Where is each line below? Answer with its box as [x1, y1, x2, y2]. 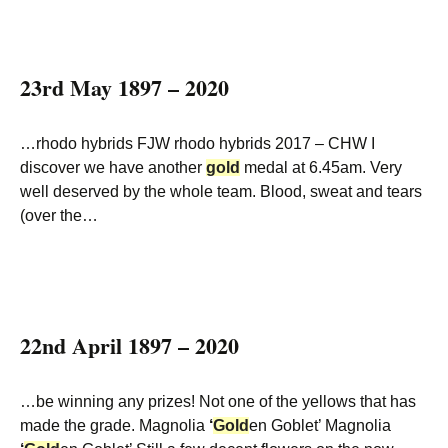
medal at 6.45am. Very [240, 159, 402, 176]
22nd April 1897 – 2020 [20, 329, 239, 362]
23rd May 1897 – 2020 [20, 71, 229, 104]
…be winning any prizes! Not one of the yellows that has [20, 393, 416, 410]
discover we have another [20, 159, 206, 176]
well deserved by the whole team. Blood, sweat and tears [20, 183, 422, 200]
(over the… [20, 207, 98, 224]
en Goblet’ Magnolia [249, 417, 391, 434]
